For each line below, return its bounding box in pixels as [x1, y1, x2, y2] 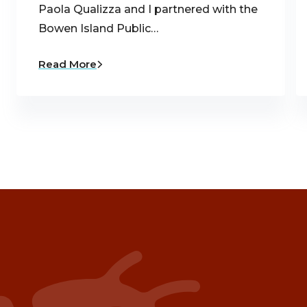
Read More [38, 58, 97, 71]
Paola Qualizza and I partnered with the [38, 3, 258, 16]
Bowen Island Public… [38, 22, 158, 36]
